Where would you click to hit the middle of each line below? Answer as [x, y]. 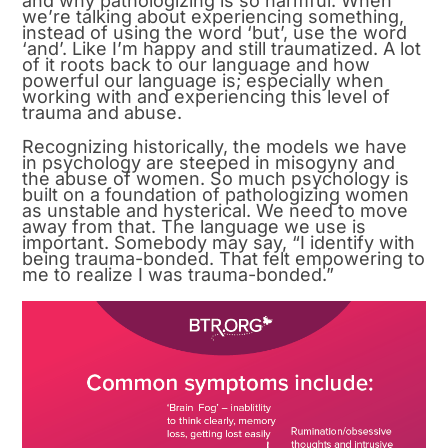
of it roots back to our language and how [196, 65]
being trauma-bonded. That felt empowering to [224, 259]
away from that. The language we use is [194, 227]
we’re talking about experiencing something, [213, 17]
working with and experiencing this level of [206, 97]
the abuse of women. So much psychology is [216, 179]
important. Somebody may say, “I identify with [219, 243]
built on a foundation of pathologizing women [216, 195]
